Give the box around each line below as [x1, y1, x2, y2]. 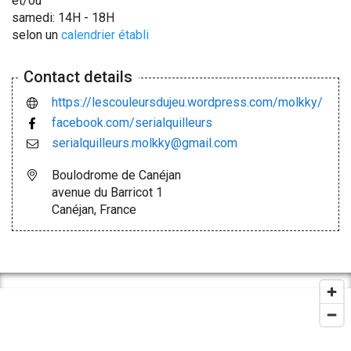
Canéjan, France [52, 201, 136, 217]
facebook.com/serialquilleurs [52, 114, 212, 130]
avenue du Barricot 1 [52, 184, 163, 200]
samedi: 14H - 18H [12, 9, 114, 25]
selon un [12, 27, 61, 42]
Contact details [24, 67, 132, 86]
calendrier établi [61, 27, 149, 42]
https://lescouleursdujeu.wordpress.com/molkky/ [52, 94, 323, 110]
